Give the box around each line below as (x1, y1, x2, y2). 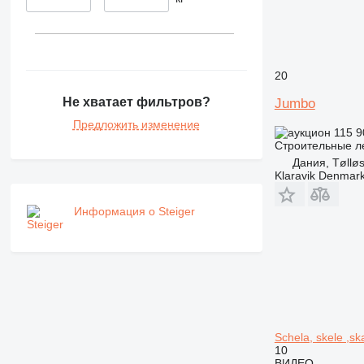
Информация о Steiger (73, 205, 195, 219)
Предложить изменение (72, 118, 200, 132)
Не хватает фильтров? (62, 95, 210, 110)
